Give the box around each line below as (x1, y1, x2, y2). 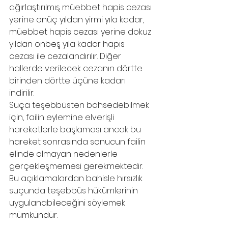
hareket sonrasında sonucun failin (9, 136, 148, 148)
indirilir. (9, 87, 36, 99)
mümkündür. (9, 209, 60, 221)
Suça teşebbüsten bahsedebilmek (9, 99, 151, 111)
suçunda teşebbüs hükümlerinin (9, 185, 140, 196)
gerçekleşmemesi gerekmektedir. (9, 160, 145, 172)
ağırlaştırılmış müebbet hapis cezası (9, 2, 154, 13)
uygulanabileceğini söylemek (9, 197, 127, 209)
